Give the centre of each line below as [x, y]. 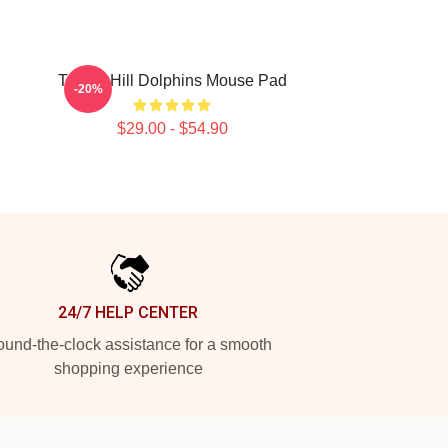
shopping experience [128, 368]
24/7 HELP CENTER [128, 312]
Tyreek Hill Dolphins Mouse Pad [172, 80]
